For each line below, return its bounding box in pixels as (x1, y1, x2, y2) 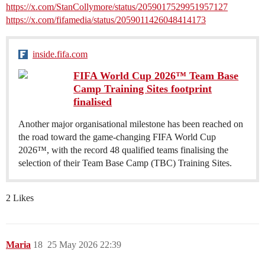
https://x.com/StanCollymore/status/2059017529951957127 (6, 2, 228, 12)
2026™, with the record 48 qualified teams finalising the (18, 145, 228, 156)
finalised (73, 96, 112, 108)
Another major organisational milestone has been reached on (18, 119, 243, 130)
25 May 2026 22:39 (47, 240, 121, 250)
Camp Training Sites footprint (73, 83, 212, 95)
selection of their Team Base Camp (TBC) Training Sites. (18, 158, 232, 169)
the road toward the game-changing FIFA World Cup (18, 132, 216, 143)
